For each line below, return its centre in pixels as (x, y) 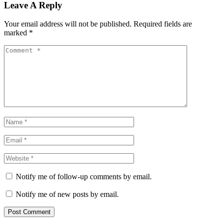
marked (16, 33)
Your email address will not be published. (68, 24)
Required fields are (163, 24)
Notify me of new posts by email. (67, 194)
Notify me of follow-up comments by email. (84, 177)
